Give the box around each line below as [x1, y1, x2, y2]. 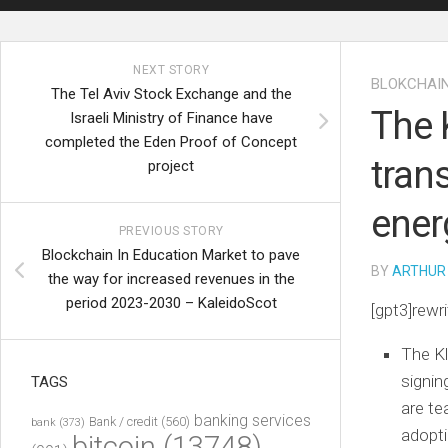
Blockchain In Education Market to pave [42, 246, 300, 264]
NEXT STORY [133, 63, 209, 77]
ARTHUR [392, 263, 446, 279]
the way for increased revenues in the [47, 270, 295, 288]
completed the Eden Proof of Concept [45, 133, 297, 151]
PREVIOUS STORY [118, 224, 224, 238]
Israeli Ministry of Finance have [69, 109, 273, 127]
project [148, 157, 194, 175]
